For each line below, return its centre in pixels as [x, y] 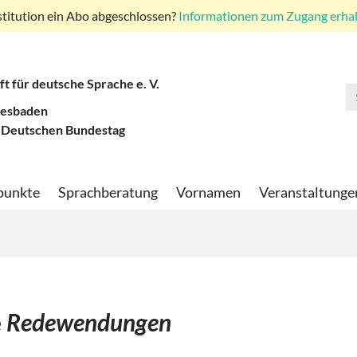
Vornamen [208, 192]
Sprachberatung [108, 192]
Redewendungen [89, 322]
